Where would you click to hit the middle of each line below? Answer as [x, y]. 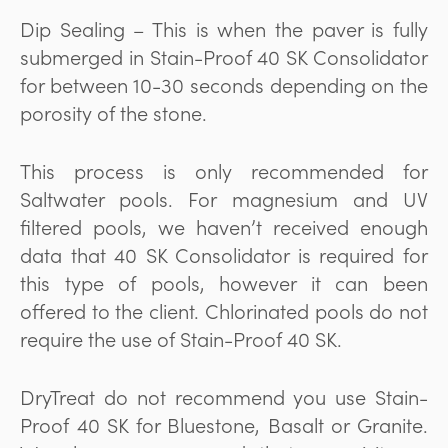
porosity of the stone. [113, 112]
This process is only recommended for [224, 170]
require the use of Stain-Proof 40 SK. [181, 338]
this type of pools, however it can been [224, 282]
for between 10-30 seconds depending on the [224, 84]
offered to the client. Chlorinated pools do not [224, 310]
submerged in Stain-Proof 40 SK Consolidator [224, 56]
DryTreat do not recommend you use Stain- [224, 396]
